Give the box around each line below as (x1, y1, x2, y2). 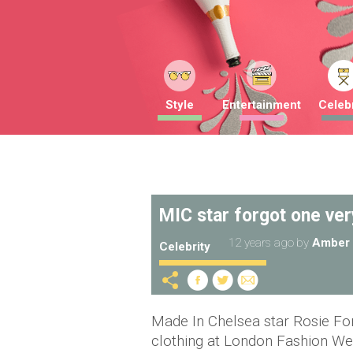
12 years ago (229, 236, 294, 250)
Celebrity (159, 240, 210, 254)
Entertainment (222, 98, 301, 112)
